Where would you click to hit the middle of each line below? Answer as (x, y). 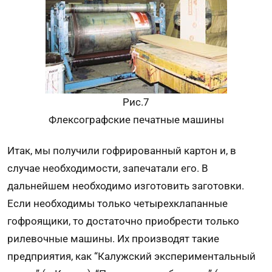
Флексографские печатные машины (136, 120)
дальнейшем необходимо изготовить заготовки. (126, 185)
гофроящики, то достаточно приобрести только (123, 221)
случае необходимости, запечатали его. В (108, 168)
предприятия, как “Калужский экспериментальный (131, 256)
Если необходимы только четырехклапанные (117, 203)
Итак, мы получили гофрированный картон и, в (122, 150)
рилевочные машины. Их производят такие (113, 238)
